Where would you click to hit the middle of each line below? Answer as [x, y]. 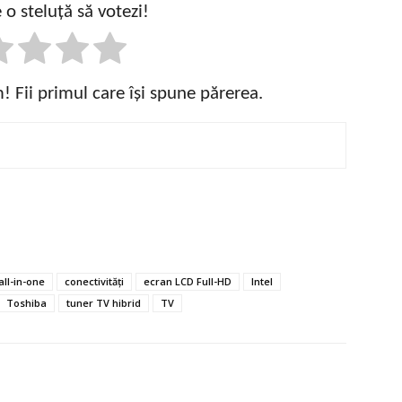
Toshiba [26, 302]
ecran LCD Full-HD [188, 281]
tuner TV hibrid [104, 302]
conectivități [94, 281]
